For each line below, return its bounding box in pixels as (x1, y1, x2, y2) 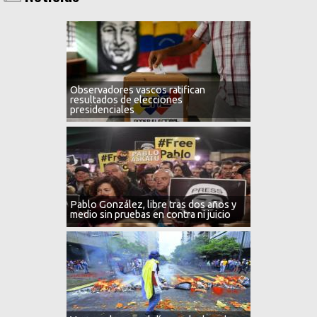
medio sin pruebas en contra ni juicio (69, 209, 231, 221)
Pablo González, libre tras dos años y (69, 199, 236, 211)
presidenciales (69, 103, 134, 115)
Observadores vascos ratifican (69, 83, 205, 96)
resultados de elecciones (69, 93, 183, 105)
